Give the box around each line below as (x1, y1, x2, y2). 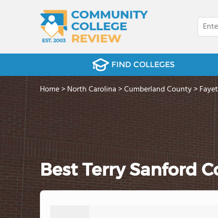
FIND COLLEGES (111, 60, 175, 69)
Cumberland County (124, 83, 192, 96)
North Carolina (67, 83, 116, 96)
